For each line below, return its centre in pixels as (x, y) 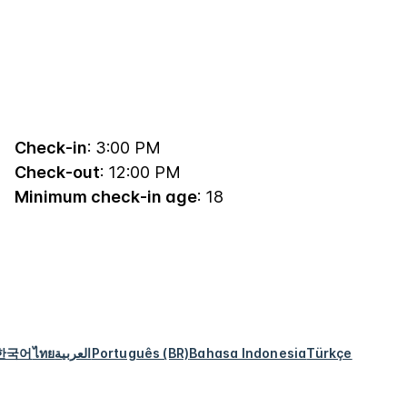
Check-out (57, 172)
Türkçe (329, 352)
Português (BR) (140, 352)
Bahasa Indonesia (248, 352)
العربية (73, 352)
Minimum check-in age (106, 196)
